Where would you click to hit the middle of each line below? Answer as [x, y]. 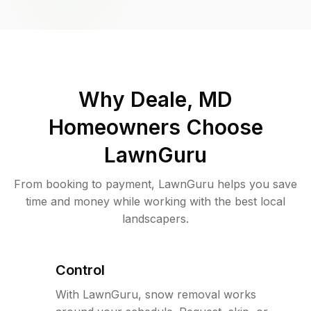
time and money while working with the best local [155, 201]
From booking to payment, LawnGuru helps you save [155, 184]
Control [80, 270]
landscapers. [155, 218]
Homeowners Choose [155, 127]
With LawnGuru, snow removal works [156, 294]
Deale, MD [182, 99]
